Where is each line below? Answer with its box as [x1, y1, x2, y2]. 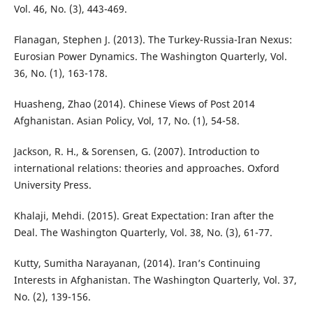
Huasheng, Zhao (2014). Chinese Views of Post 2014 [13, 97, 255, 111]
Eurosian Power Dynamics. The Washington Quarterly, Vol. [13, 50, 287, 64]
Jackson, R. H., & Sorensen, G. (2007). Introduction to [13, 145, 259, 159]
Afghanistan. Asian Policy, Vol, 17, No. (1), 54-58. [13, 114, 240, 128]
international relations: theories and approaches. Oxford [13, 161, 279, 175]
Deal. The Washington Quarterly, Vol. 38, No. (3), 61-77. [13, 226, 272, 240]
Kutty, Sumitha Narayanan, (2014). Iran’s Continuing [13, 256, 261, 270]
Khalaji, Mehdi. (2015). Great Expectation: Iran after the [13, 209, 274, 223]
